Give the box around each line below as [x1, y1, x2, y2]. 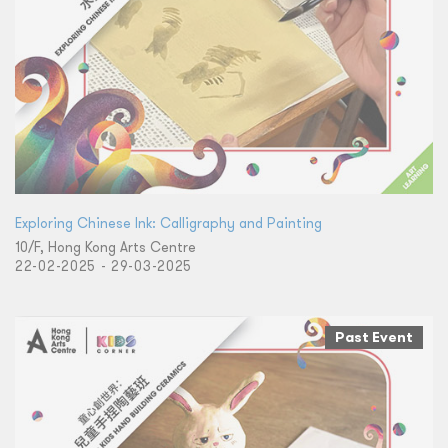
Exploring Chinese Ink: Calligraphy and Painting [15, 214, 322, 233]
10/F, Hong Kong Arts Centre [15, 238, 196, 257]
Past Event [335, 328, 413, 347]
